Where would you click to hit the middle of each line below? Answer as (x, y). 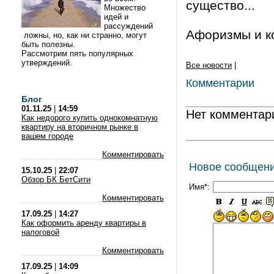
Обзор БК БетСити (56, 180)
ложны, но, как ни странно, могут (84, 35)
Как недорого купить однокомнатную (90, 118)
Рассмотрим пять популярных (77, 54)
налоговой (40, 232)
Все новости (209, 65)
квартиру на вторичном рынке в (80, 127)
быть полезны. (50, 44)
